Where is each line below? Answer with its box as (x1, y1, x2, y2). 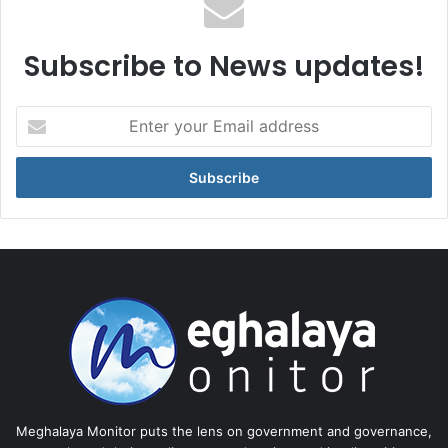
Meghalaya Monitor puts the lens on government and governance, (16, 422, 432, 439)
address (15, 169, 65, 186)
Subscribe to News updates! (23, 46, 425, 86)
